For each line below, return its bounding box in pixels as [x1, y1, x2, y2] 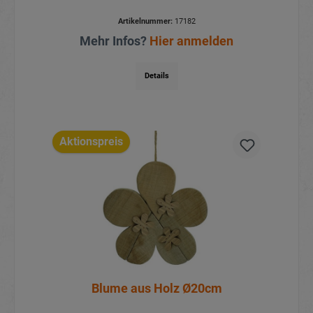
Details [144, 71, 169, 81]
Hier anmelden [150, 34, 233, 49]
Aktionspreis [59, 134, 123, 148]
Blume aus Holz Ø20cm [91, 280, 222, 296]
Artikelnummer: [117, 17, 173, 27]
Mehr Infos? [80, 34, 150, 49]
